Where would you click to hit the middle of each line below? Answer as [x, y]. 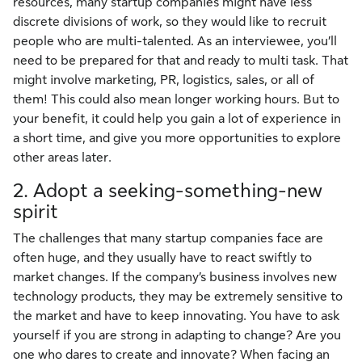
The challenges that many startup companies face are [168, 239]
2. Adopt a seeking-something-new [168, 191]
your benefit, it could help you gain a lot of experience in [177, 119]
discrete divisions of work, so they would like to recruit [170, 22]
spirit [36, 212]
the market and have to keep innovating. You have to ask [176, 316]
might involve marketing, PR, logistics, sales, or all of [164, 80]
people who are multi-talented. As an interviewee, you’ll [175, 42]
